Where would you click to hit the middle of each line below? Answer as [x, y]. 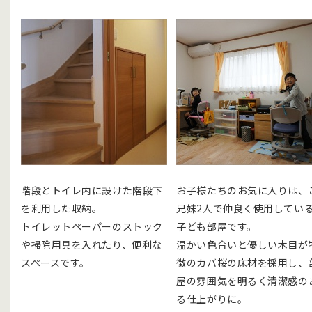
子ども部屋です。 [217, 226]
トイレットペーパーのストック [92, 226]
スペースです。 [55, 262]
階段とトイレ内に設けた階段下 [92, 190]
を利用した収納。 [62, 208]
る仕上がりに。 [212, 298]
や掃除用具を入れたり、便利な [92, 244]
